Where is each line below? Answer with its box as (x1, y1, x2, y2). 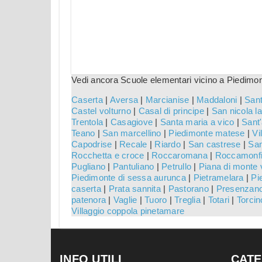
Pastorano (168, 184, 209, 194)
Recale (119, 139, 147, 150)
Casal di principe (138, 106, 204, 116)
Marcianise (145, 95, 189, 105)
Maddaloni (196, 95, 237, 105)
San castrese (188, 139, 241, 150)
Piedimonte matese (168, 128, 245, 139)
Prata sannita (108, 184, 161, 194)
